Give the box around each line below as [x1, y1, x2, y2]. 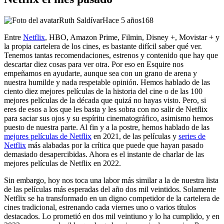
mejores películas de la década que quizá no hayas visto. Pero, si [4, 95, 206, 104]
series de [178, 131, 205, 140]
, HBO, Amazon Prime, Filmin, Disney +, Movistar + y [45, 32, 219, 41]
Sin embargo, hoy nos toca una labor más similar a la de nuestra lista [4, 175, 218, 184]
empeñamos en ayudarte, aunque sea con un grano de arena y [4, 68, 197, 77]
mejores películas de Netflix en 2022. [4, 158, 121, 167]
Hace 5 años [102, 15, 141, 24]
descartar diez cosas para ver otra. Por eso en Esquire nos [4, 59, 183, 68]
